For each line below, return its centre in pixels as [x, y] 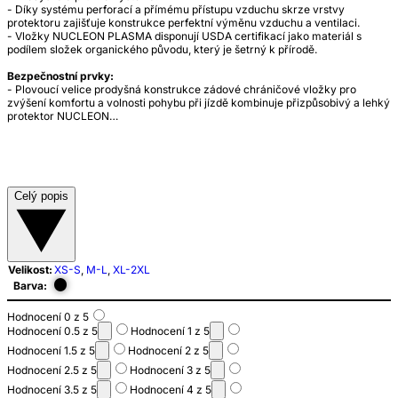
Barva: [30, 286]
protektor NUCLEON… [63, 116]
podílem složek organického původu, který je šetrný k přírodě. [162, 50]
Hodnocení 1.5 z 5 [51, 351]
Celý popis [41, 196]
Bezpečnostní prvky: [60, 76]
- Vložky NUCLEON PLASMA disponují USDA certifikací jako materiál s [184, 36]
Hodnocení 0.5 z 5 [52, 331]
